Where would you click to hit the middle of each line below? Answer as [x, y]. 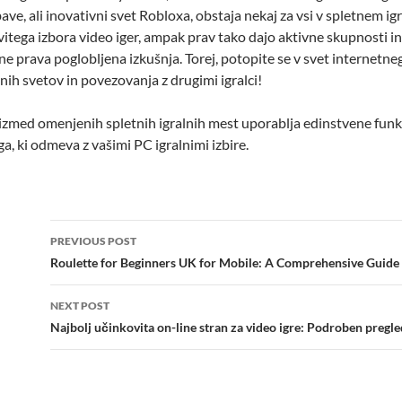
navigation [105, 266]
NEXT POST [80, 306]
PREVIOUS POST [93, 241]
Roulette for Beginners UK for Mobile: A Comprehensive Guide [225, 262]
